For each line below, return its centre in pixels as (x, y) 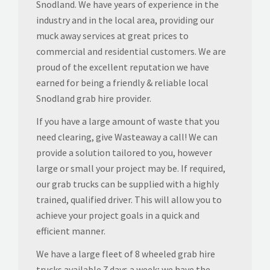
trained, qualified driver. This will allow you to (129, 199)
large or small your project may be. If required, (131, 168)
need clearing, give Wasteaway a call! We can (127, 137)
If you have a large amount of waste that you (128, 121)
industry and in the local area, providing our (125, 20)
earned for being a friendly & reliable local (122, 82)
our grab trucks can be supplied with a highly (127, 184)
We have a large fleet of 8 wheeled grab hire (126, 253)
